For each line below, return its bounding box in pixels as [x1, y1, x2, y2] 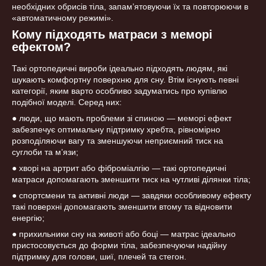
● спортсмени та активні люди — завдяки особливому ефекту [12, 191, 251, 201]
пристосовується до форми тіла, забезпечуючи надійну [12, 240, 227, 251]
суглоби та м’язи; [12, 147, 78, 157]
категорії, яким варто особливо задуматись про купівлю [12, 86, 227, 96]
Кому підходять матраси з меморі [12, 28, 213, 42]
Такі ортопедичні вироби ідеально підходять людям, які [12, 64, 227, 74]
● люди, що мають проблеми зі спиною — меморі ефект [12, 113, 232, 123]
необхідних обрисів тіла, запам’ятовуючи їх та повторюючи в [12, 2, 248, 12]
